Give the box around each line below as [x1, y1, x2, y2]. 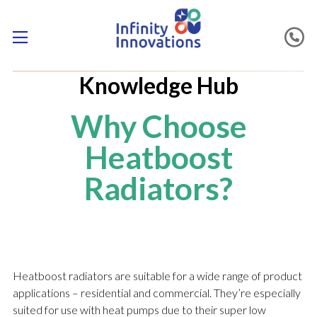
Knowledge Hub [79, 71, 238, 100]
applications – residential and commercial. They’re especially [12, 286, 301, 300]
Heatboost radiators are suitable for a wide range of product [12, 269, 302, 283]
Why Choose [70, 108, 247, 145]
